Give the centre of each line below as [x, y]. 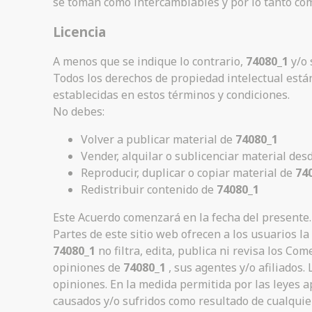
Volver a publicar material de [158, 140]
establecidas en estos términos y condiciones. [171, 95]
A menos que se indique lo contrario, [149, 62]
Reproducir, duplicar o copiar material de [188, 173]
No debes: [79, 112]
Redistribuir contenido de [149, 190]
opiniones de [88, 268]
